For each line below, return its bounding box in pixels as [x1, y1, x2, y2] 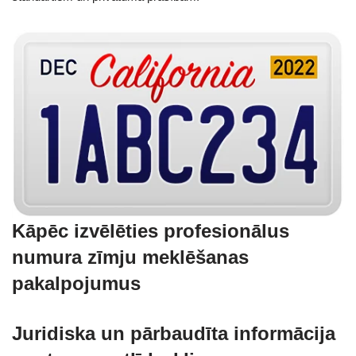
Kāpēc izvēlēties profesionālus [12, 219, 289, 242]
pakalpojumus [12, 272, 141, 294]
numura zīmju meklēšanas [12, 246, 249, 268]
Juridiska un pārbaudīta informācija [12, 322, 335, 344]
